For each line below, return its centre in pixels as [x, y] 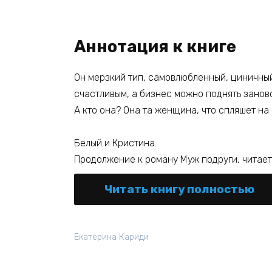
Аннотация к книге [155, 46]
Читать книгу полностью [179, 189]
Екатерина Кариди [111, 237]
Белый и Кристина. [115, 143]
